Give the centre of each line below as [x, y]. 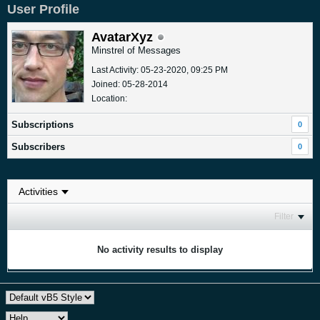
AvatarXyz [122, 37]
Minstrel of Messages [136, 50]
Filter [284, 216]
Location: [109, 98]
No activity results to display [160, 249]
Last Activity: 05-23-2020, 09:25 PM [160, 70]
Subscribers [38, 146]
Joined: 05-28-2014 [130, 84]
